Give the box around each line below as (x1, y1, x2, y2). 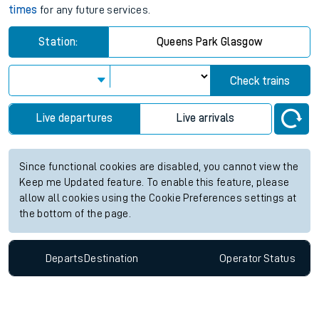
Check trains (230, 75, 291, 88)
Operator (219, 252, 262, 264)
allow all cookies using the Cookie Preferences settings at (19, 193, 297, 204)
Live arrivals (177, 113, 235, 125)
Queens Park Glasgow (156, 36, 263, 48)
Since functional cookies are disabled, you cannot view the (19, 162, 299, 173)
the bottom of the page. (19, 209, 132, 220)
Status (263, 252, 296, 264)
